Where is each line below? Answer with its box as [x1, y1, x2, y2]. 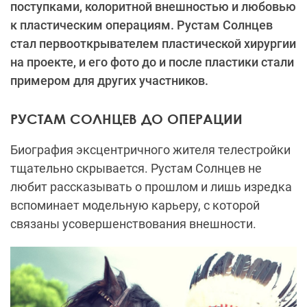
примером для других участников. [10, 73, 208, 88]
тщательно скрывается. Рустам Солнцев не [10, 160, 262, 175]
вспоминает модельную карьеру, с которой [10, 197, 260, 212]
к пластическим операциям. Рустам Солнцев [10, 17, 273, 32]
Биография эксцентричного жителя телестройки [10, 142, 291, 157]
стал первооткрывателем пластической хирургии [10, 36, 296, 51]
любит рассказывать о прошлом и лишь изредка [10, 179, 292, 194]
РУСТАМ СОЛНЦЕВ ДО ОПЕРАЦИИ [10, 110, 243, 127]
